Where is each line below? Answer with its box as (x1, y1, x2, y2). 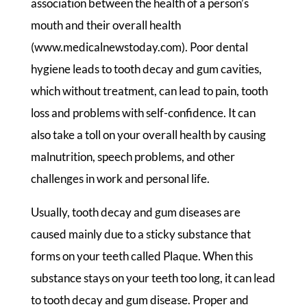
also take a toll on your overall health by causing (30, 127, 266, 143)
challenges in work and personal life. (30, 171, 210, 186)
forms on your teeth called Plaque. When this (30, 249, 253, 264)
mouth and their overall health (30, 18, 181, 33)
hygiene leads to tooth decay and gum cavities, (30, 62, 262, 77)
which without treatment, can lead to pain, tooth (30, 84, 268, 99)
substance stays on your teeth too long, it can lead (30, 271, 275, 286)
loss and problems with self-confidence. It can (30, 106, 256, 121)
